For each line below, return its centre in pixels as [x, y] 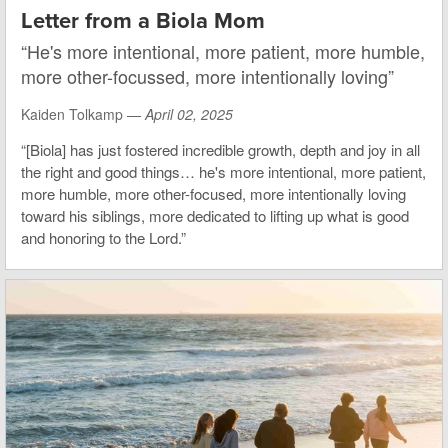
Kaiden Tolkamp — [83, 113]
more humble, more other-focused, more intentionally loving [213, 193]
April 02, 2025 [189, 113]
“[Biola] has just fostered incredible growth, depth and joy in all [220, 149]
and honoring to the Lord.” [103, 237]
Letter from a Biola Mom [143, 20]
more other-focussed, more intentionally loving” [207, 75]
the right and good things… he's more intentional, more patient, [223, 171]
